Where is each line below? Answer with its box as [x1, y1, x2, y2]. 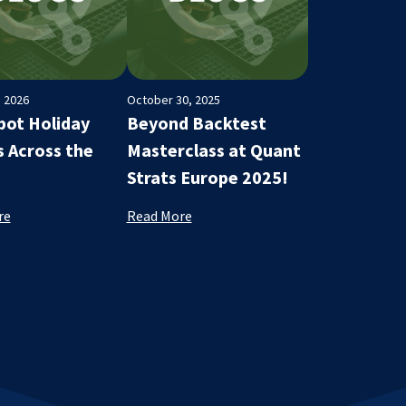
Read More [126, 206, 192, 225]
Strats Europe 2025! [126, 165, 288, 188]
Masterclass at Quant [126, 138, 301, 161]
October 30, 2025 [126, 91, 220, 108]
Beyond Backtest [126, 111, 266, 134]
